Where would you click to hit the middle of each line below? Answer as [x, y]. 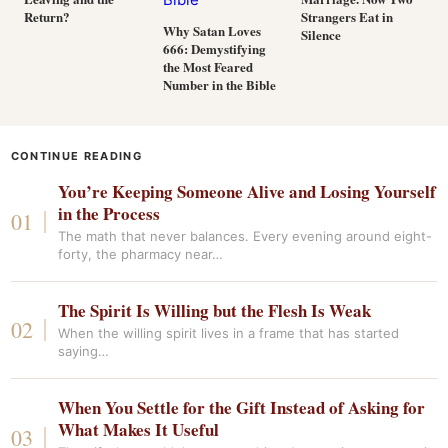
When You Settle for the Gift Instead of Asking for [242, 407]
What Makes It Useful [139, 429]
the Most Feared [207, 66]
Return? [47, 16]
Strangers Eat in [347, 16]
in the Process [109, 213]
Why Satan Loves [211, 30]
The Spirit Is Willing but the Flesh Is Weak [215, 310]
